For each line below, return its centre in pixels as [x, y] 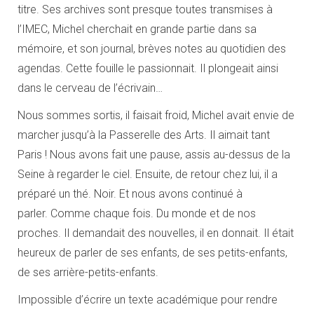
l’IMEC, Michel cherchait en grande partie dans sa [137, 29]
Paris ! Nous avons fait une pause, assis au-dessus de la [154, 155]
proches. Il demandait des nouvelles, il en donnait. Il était [156, 233]
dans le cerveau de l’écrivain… [90, 88]
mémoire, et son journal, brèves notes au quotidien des [152, 49]
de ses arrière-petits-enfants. [88, 272]
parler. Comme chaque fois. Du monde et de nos [137, 213]
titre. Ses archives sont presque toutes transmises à [145, 9]
